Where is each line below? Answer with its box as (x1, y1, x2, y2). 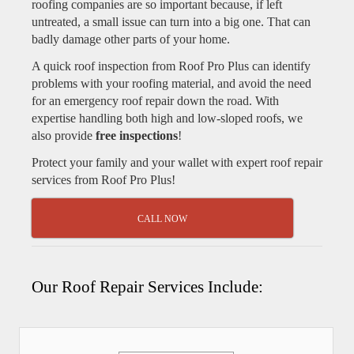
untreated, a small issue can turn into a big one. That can (32, 15, 311, 28)
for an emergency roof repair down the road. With (32, 94, 279, 107)
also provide (32, 129, 96, 142)
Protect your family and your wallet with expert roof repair (32, 156, 322, 169)
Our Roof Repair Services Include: (32, 277, 263, 296)
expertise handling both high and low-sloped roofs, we (32, 111, 303, 125)
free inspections (96, 129, 178, 142)
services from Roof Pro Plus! (32, 173, 175, 186)
